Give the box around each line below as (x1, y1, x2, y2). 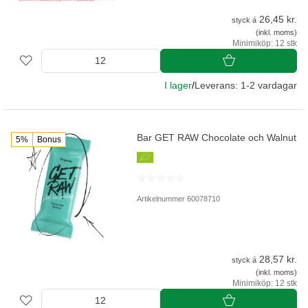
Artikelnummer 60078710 (137, 194, 221, 203)
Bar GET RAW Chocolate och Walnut (137, 131, 297, 143)
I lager (164, 79, 192, 91)
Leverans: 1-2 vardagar (195, 79, 297, 91)
